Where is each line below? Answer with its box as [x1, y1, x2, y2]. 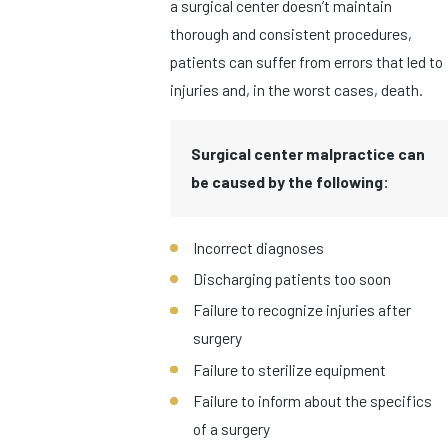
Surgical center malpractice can [190, 144, 425, 164]
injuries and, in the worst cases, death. [170, 79, 423, 99]
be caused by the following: [190, 172, 389, 192]
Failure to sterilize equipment [193, 359, 387, 379]
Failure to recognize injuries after [193, 300, 412, 320]
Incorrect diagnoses [193, 238, 325, 258]
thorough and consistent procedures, [170, 23, 412, 43]
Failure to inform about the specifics [193, 390, 433, 410]
